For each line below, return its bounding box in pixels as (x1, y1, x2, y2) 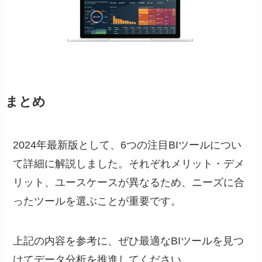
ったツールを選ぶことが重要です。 (13, 195, 182, 207)
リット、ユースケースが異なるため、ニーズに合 (13, 176, 245, 188)
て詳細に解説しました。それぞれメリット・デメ (13, 157, 245, 170)
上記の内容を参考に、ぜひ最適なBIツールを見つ (13, 235, 244, 247)
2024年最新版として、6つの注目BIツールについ (13, 139, 242, 151)
